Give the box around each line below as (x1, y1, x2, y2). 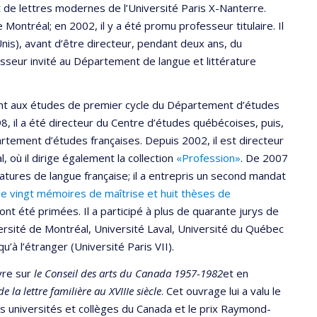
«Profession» (176, 151, 241, 166)
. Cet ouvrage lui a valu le (161, 283, 281, 298)
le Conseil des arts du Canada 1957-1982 (31, 265, 223, 280)
